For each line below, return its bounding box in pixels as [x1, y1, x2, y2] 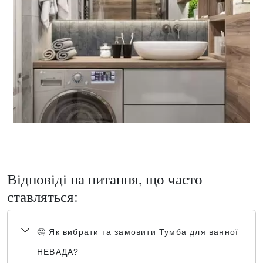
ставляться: [7, 186, 78, 206]
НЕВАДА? [37, 247, 79, 257]
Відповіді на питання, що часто [7, 168, 203, 188]
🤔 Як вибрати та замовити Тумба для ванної [37, 227, 239, 237]
